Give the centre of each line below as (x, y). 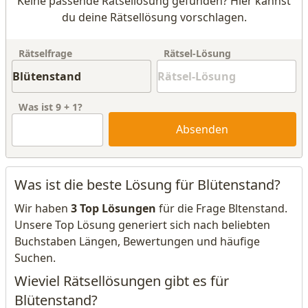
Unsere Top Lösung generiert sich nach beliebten (142, 225)
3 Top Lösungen (113, 208)
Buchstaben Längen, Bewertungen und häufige (137, 241)
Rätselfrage (45, 53)
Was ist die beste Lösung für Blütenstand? (147, 185)
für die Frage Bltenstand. (222, 208)
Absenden (202, 129)
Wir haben (43, 208)
